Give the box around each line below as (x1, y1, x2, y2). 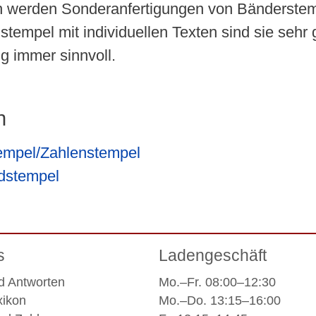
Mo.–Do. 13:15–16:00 (158, 293, 281, 308)
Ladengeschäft (158, 246, 267, 265)
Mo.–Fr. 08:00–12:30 (158, 274, 276, 289)
